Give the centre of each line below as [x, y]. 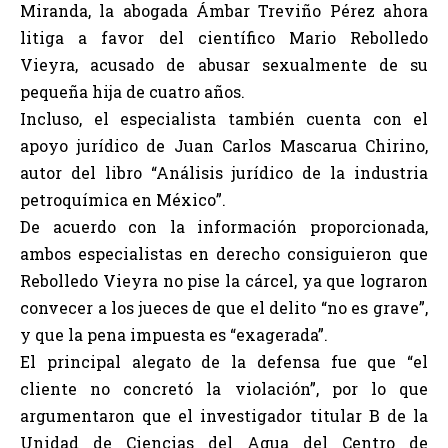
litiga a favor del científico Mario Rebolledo [224, 37]
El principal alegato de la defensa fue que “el [224, 361]
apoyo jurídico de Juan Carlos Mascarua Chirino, [224, 145]
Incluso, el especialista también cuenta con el [224, 118]
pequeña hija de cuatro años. [132, 91]
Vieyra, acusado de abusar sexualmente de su [224, 64]
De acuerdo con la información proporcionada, [224, 226]
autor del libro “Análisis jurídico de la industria [224, 172]
